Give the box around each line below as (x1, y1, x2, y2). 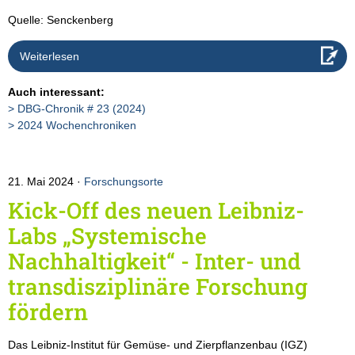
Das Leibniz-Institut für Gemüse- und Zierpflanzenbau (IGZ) (8, 338, 307, 351)
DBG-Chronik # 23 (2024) (17, 101, 146, 115)
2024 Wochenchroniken (17, 118, 136, 132)
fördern (8, 296, 88, 326)
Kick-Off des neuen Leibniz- (8, 195, 304, 225)
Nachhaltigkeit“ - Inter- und (8, 246, 301, 276)
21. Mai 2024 (8, 174, 77, 188)
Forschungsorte (84, 174, 163, 188)
